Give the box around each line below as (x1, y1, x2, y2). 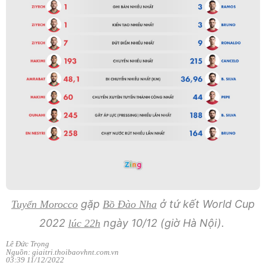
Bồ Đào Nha (103, 198, 157, 211)
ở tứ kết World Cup (157, 198, 255, 211)
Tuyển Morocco (11, 198, 78, 211)
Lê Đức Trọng (6, 239, 49, 249)
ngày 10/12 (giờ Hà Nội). (100, 217, 227, 230)
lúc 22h (68, 217, 100, 230)
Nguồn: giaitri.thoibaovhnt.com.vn (6, 248, 119, 257)
